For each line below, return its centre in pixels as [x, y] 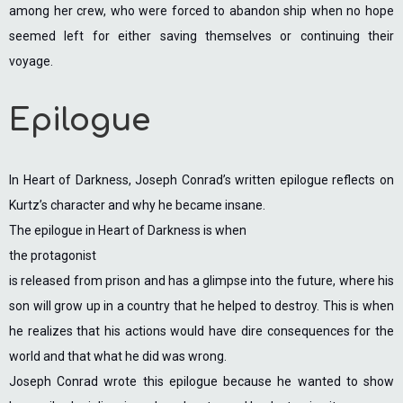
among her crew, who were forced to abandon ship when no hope [201, 11]
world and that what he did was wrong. [118, 356]
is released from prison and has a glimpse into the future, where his [201, 281]
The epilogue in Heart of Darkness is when [128, 230]
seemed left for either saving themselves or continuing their [201, 36]
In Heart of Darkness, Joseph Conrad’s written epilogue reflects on [201, 180]
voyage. [31, 61]
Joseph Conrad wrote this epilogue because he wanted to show [201, 381]
